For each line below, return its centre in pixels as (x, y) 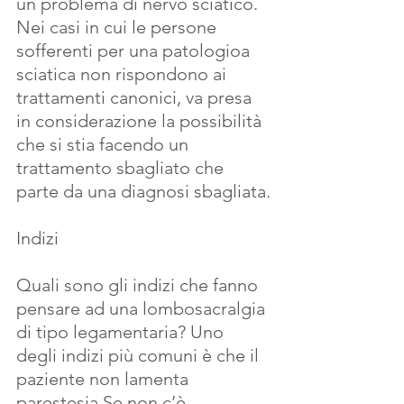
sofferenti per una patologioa (135, 50)
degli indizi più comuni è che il (140, 355)
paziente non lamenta (105, 379)
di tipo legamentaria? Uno (122, 332)
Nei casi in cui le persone (119, 27)
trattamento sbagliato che (122, 168)
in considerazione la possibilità (141, 121)
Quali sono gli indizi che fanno (139, 285)
